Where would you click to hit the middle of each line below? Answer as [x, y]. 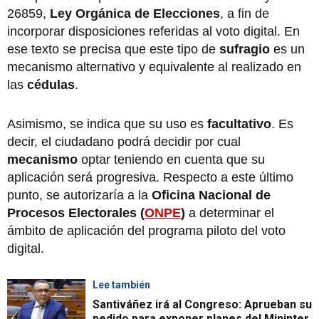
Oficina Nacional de [209, 195]
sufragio [246, 49]
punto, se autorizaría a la [78, 195]
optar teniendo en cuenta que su [173, 160]
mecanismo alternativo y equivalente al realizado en [154, 67]
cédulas [51, 85]
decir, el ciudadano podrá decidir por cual [124, 142]
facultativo [239, 124]
